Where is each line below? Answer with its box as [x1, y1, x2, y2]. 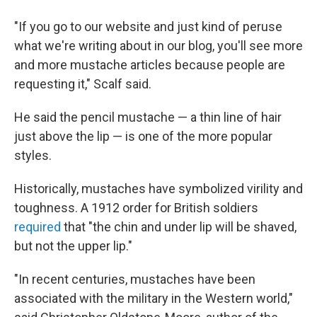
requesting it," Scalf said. [14, 76, 151, 91]
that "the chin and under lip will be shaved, [64, 219, 296, 234]
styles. [14, 148, 52, 163]
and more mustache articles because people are [14, 57, 285, 72]
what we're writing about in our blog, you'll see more [14, 38, 303, 53]
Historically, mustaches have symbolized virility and [14, 181, 303, 196]
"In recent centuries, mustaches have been [14, 272, 255, 287]
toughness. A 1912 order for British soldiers [14, 200, 258, 215]
